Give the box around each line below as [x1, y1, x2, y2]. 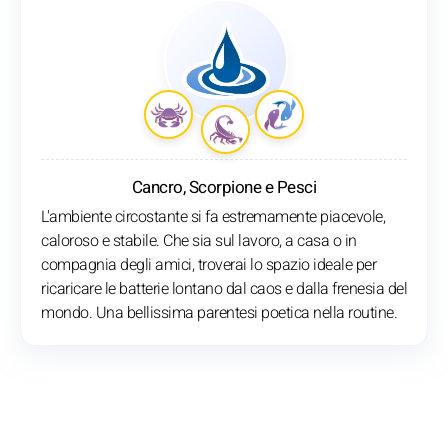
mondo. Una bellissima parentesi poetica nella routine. [41, 301, 397, 326]
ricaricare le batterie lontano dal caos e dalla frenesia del [41, 277, 407, 302]
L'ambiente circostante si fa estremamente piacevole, [41, 205, 385, 230]
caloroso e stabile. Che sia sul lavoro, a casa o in [41, 229, 357, 254]
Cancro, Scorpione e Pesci [131, 175, 317, 201]
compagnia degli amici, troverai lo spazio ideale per [41, 253, 376, 278]
